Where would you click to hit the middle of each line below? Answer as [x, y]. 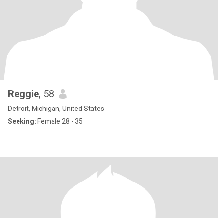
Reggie [23, 94]
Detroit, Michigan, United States [56, 109]
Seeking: [22, 121]
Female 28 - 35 [59, 121]
